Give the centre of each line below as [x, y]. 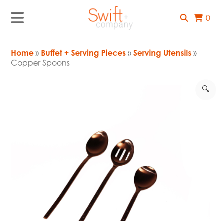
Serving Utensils [163, 53]
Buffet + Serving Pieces [84, 53]
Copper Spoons [40, 63]
